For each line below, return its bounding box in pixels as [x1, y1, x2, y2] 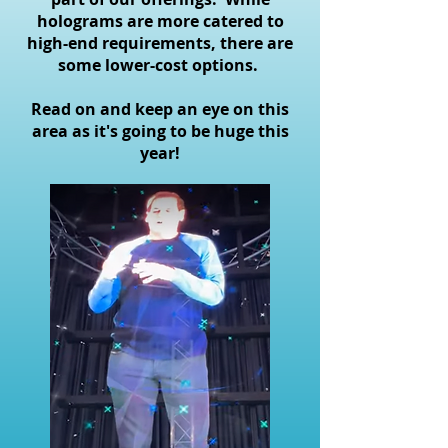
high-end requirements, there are [27, 32, 293, 54]
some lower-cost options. [58, 54, 262, 76]
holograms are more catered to [36, 10, 284, 32]
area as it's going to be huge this [31, 120, 289, 142]
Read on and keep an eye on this [31, 98, 289, 120]
